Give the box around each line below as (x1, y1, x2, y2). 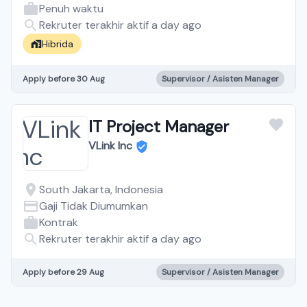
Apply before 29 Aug (23, 267, 104, 278)
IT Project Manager (88, 116, 229, 137)
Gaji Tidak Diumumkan (39, 199, 148, 213)
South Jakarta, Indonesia (39, 182, 163, 197)
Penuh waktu (39, 1, 103, 16)
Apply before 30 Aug (23, 73, 105, 84)
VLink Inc (88, 138, 132, 153)
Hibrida (42, 38, 73, 50)
